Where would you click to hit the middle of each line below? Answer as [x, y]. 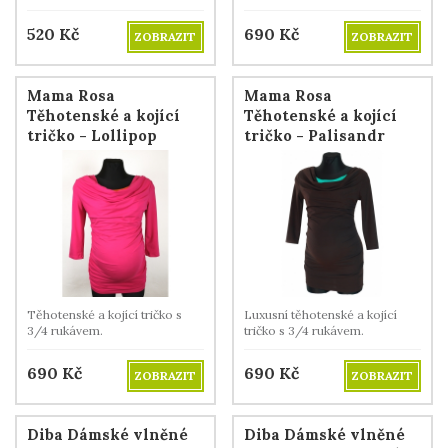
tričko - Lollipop [92, 135]
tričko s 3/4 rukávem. [304, 331]
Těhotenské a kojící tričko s [104, 315]
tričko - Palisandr [314, 135]
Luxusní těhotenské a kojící [320, 315]
